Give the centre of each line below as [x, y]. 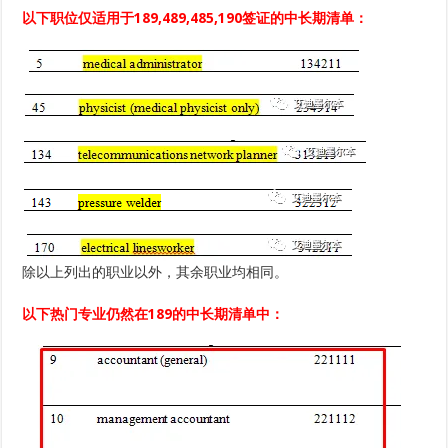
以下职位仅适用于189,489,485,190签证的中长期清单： [195, 18]
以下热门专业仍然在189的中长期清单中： [153, 314]
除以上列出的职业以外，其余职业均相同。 [155, 272]
